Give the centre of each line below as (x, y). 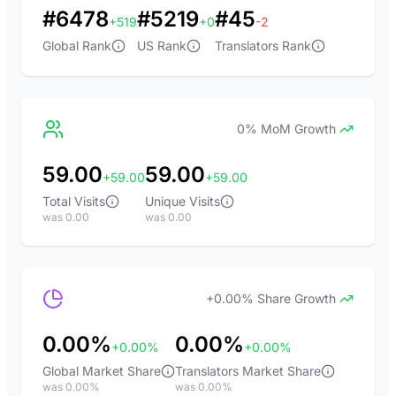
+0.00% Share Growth (271, 298)
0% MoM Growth (286, 129)
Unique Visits (183, 201)
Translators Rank (263, 46)
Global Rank (77, 46)
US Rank (162, 46)
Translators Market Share (248, 371)
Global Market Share (102, 371)
